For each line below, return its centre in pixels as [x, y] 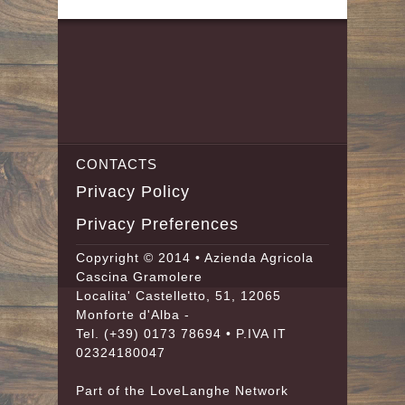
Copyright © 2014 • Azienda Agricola [195, 257]
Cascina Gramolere [139, 276]
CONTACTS [117, 165]
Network [259, 390]
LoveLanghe [190, 390]
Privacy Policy [133, 192]
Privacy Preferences [157, 225]
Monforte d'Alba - [133, 314]
